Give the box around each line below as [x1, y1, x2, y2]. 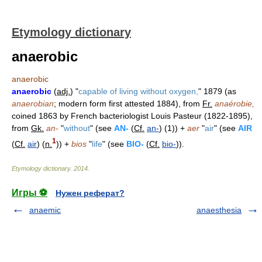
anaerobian [12, 99, 54, 108]
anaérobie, [215, 99, 254, 108]
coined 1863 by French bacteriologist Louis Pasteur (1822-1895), [12, 111, 253, 120]
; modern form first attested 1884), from [54, 99, 202, 108]
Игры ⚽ [12, 187, 47, 198]
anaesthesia [196, 205, 242, 215]
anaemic [29, 205, 61, 215]
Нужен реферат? [56, 188, 125, 198]
